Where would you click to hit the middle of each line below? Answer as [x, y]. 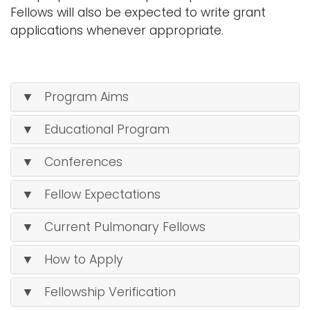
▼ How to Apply [72, 259]
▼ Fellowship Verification [99, 292]
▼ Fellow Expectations [91, 194]
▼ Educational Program [95, 129]
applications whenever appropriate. [117, 30]
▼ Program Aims [75, 97]
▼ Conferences [72, 162]
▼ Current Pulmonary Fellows [113, 227]
